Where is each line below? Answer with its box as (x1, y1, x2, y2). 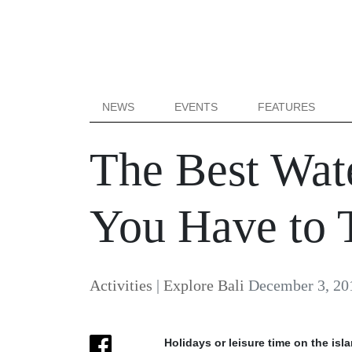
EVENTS (174, 101, 218, 113)
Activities (90, 277, 152, 294)
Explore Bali (163, 277, 244, 294)
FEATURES (258, 101, 316, 113)
